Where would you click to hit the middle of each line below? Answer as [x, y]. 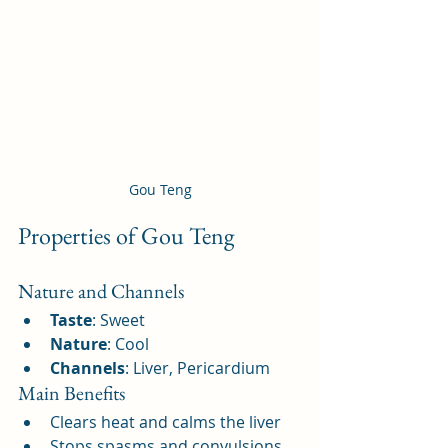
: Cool [128, 344]
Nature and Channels [101, 291]
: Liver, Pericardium [197, 368]
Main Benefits [71, 393]
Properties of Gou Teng [126, 236]
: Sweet [118, 320]
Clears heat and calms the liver [165, 422]
